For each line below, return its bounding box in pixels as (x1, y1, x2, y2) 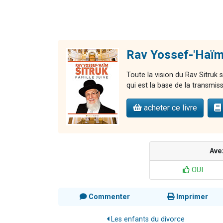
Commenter (86, 193, 130, 202)
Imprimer (174, 193, 208, 202)
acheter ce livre (142, 103, 197, 113)
